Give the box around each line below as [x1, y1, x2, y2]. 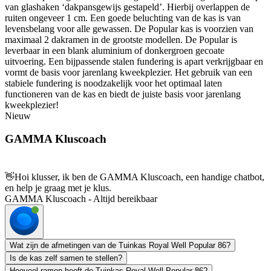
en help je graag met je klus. [5, 183, 111, 194]
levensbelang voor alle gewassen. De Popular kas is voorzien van [5, 23, 253, 34]
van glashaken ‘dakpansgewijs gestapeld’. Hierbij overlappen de [5, 1, 250, 12]
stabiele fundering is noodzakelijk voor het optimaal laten [5, 77, 222, 88]
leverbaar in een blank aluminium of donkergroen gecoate [5, 45, 224, 56]
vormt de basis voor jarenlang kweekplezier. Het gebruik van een [5, 67, 252, 77]
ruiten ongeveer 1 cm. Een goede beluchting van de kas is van [5, 12, 241, 23]
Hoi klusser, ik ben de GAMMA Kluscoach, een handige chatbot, [15, 172, 264, 183]
